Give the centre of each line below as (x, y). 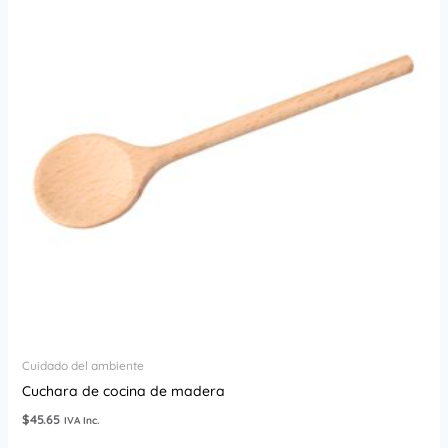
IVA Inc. (81, 421)
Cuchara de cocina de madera (123, 391)
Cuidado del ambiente (82, 366)
